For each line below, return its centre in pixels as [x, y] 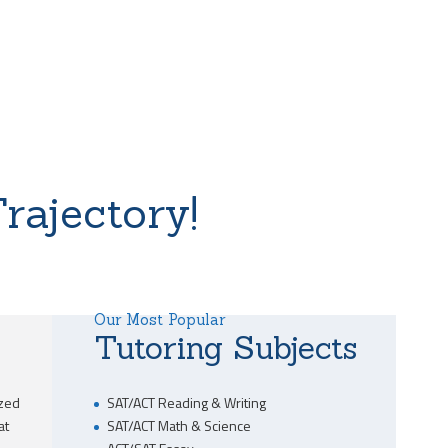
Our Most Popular [160, 320]
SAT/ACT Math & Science [178, 426]
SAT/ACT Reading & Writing [186, 403]
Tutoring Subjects [226, 348]
